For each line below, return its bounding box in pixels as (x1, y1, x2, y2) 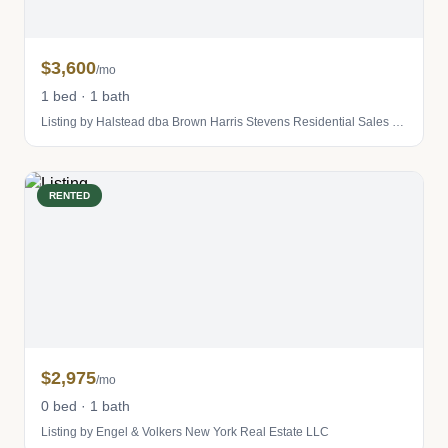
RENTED (49, 190, 90, 201)
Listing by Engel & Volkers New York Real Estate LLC (41, 425, 329, 439)
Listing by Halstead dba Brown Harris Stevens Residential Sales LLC (392, 115, 404, 129)
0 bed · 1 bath (41, 398, 130, 414)
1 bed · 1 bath (41, 88, 130, 104)
